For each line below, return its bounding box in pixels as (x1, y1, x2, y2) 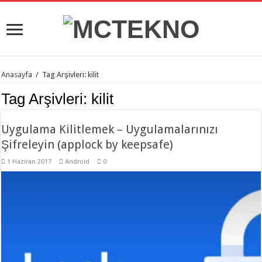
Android (65, 158, 90, 166)
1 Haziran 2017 (7, 158, 52, 166)
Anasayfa (1, 70, 33, 80)
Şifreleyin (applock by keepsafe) (1, 137, 174, 152)
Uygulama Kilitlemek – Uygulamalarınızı (1, 122, 219, 137)
